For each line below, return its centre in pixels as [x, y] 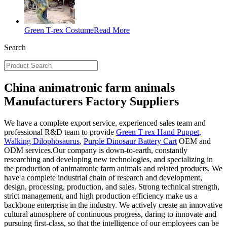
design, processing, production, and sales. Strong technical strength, [112, 186]
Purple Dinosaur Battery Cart [130, 141]
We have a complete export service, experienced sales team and [105, 123]
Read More [112, 30]
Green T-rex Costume [59, 30]
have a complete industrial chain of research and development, [103, 177]
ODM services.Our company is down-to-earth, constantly [96, 150]
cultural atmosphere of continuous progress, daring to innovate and [110, 214]
